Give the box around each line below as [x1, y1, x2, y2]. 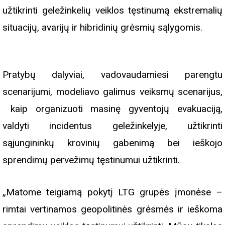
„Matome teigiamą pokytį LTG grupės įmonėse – [3, 186, 222, 198]
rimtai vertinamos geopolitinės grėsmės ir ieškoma [3, 203, 222, 215]
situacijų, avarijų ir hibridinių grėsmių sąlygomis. [3, 22, 202, 34]
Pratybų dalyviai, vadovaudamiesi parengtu [3, 69, 222, 81]
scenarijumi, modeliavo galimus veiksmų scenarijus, [3, 86, 222, 98]
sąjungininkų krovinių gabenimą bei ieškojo [3, 137, 222, 149]
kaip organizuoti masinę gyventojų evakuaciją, [3, 103, 222, 115]
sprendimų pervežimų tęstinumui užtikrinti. [3, 154, 180, 166]
